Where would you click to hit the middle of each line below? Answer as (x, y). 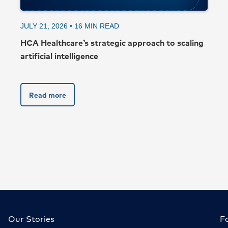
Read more (48, 95)
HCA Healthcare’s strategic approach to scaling (112, 43)
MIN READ (102, 26)
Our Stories (31, 219)
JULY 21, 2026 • (47, 26)
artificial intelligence (59, 56)
